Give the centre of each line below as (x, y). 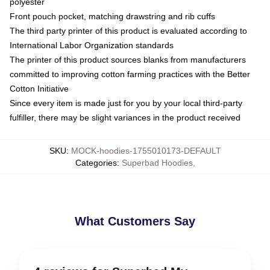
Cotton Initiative (39, 89)
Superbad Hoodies (157, 163)
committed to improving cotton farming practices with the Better (130, 74)
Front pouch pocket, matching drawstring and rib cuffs (112, 16)
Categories (96, 163)
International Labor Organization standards (92, 45)
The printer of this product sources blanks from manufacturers (128, 60)
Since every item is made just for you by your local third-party (126, 103)
